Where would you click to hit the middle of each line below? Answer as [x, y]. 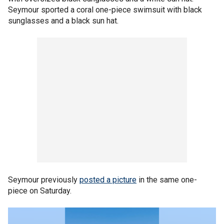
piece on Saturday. [40, 190]
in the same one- [167, 179]
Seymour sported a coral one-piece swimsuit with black [105, 9]
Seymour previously [44, 179]
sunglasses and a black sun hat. [63, 20]
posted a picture [108, 179]
